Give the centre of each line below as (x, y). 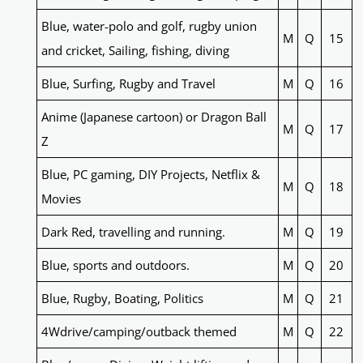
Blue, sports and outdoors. (115, 265)
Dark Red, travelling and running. (133, 232)
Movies (61, 199)
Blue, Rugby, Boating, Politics (122, 299)
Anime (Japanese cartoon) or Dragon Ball (154, 117)
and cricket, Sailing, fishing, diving (135, 51)
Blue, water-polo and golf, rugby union (149, 26)
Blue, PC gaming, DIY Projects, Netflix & (150, 175)
